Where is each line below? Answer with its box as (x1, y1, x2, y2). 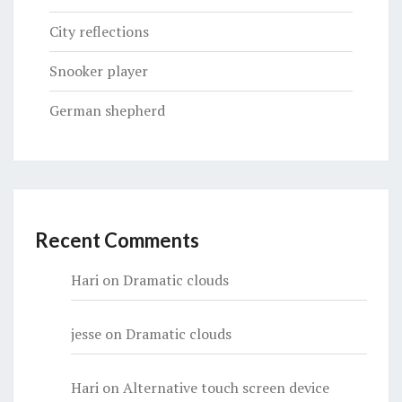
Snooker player (49, 61, 148, 81)
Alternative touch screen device (123, 378, 329, 398)
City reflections (49, 22, 149, 41)
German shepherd (49, 100, 165, 120)
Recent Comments (35, 228, 199, 252)
